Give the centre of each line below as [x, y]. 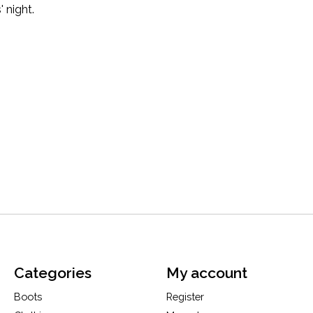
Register [185, 297]
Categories [52, 273]
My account [206, 273]
